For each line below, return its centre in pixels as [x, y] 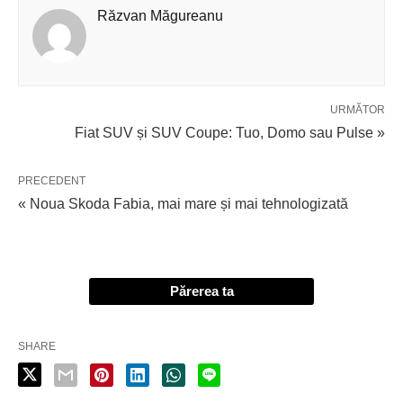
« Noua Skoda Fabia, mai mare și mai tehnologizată [183, 203]
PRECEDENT [52, 180]
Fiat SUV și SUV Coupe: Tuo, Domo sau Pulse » [230, 132]
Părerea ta [201, 291]
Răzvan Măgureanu [160, 15]
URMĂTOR [358, 109]
